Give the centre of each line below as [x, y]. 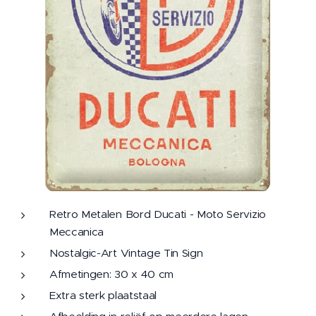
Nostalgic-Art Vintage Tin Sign [126, 253]
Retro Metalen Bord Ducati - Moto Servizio [158, 214]
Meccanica [77, 232]
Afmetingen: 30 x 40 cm [111, 274]
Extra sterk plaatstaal [103, 295]
